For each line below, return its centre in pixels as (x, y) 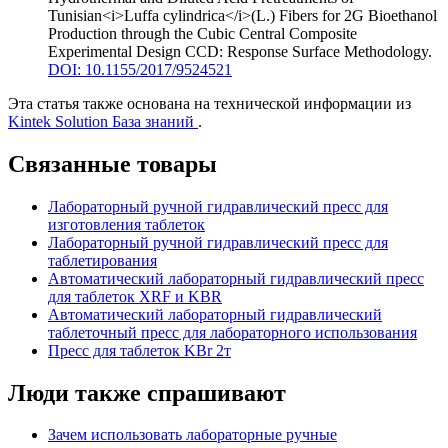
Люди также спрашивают (147, 392)
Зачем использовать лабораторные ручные (192, 435)
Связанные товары (112, 163)
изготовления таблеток (126, 224)
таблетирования (102, 260)
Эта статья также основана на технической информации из (209, 103)
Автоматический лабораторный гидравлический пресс (236, 278)
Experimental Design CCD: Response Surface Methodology (238, 51)
